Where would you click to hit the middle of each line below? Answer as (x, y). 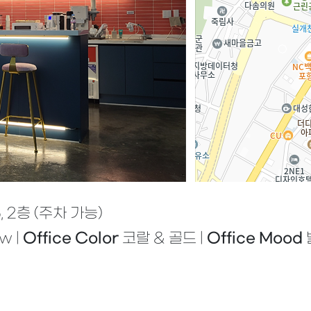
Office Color (71, 238)
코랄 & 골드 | (163, 238)
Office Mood (255, 238)
